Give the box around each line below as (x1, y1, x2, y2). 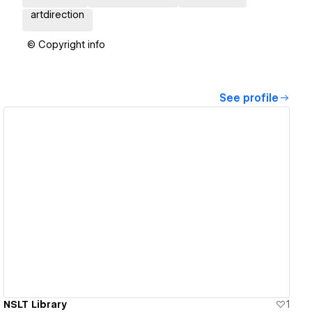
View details (108, 196, 175, 209)
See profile (219, 92, 279, 105)
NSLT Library (3, 298, 68, 310)
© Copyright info (27, 39, 105, 51)
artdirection (31, 9, 84, 21)
